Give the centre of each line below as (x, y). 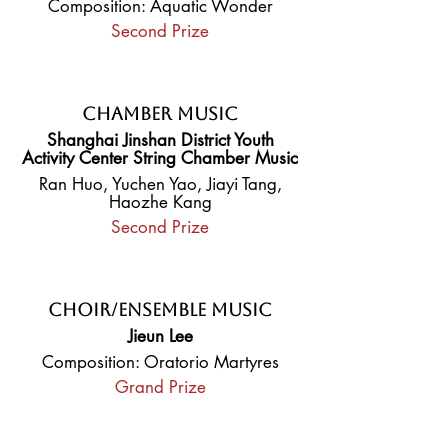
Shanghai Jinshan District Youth (160, 140)
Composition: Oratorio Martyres (160, 362)
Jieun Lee (160, 336)
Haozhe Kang (160, 202)
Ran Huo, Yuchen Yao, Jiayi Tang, (160, 184)
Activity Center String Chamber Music (160, 158)
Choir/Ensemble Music (160, 309)
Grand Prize (160, 387)
